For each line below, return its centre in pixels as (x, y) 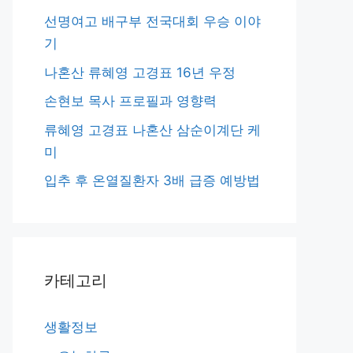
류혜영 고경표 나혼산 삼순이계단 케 (152, 130)
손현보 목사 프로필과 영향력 (130, 101)
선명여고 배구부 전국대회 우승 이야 (152, 21)
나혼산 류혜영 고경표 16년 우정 (140, 72)
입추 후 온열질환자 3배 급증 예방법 (152, 180)
